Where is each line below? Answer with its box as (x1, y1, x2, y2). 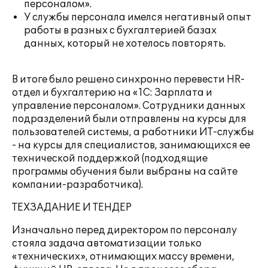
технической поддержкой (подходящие (12, 153, 208, 165)
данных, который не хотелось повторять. (24, 38, 226, 50)
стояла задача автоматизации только (12, 237, 202, 249)
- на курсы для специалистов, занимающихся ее (12, 139, 250, 151)
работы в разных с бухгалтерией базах (24, 25, 217, 36)
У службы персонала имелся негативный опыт (24, 11, 251, 23)
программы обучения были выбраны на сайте (12, 166, 237, 178)
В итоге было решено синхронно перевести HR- (12, 74, 245, 86)
